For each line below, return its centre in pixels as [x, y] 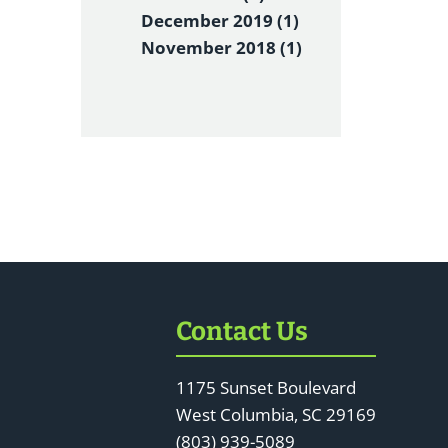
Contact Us [242, 331]
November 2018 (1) [221, 47]
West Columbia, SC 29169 [276, 415]
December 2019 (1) [220, 20]
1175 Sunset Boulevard [266, 388]
